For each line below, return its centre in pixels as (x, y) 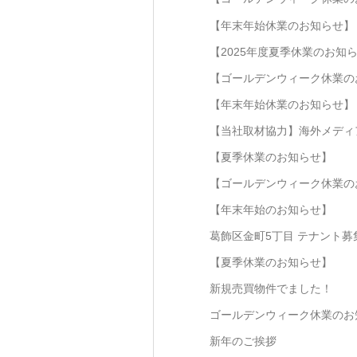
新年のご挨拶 (243, 341)
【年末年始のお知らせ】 (271, 210)
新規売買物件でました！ (271, 289)
